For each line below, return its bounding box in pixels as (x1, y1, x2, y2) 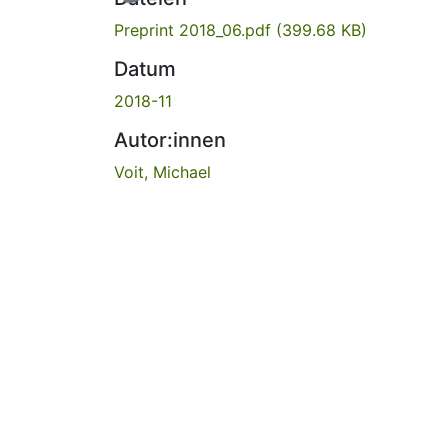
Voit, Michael (114, 161, 211, 182)
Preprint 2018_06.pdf (114, 19, 276, 40)
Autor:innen (114, 127, 226, 152)
